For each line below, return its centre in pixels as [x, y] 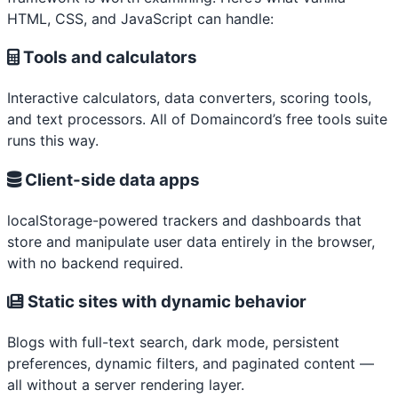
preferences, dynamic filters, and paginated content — [191, 363]
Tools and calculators [108, 58]
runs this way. [53, 141]
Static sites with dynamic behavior [165, 302]
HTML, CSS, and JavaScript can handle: [140, 18]
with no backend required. [95, 263]
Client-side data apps [111, 179]
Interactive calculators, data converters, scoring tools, [189, 98]
